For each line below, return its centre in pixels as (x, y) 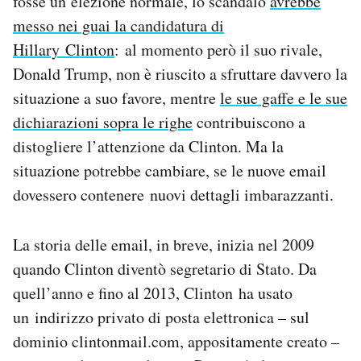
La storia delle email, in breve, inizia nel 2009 (164, 245)
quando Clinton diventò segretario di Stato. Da (165, 269)
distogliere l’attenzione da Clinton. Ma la (148, 147)
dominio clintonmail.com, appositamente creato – (176, 342)
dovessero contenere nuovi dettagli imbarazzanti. (173, 195)
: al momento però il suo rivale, (218, 50)
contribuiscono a (249, 122)
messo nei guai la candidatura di (118, 26)
